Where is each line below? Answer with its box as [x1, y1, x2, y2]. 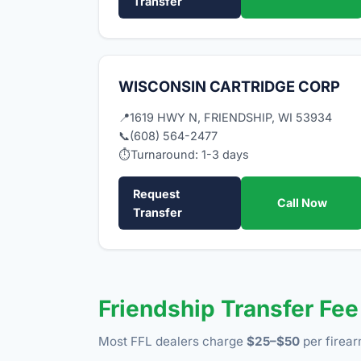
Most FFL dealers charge [98, 333, 247, 349]
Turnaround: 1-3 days [131, 147, 249, 161]
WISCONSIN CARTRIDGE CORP [118, 77, 340, 95]
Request [133, 186, 180, 201]
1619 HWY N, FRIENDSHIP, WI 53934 [130, 110, 332, 124]
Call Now [276, 196, 327, 210]
